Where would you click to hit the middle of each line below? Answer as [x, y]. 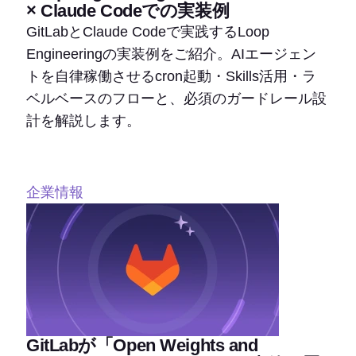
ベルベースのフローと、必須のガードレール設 [176, 98]
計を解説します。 [83, 120]
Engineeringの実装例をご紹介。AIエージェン [171, 54]
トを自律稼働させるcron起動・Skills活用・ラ [171, 76]
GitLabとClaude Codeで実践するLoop [148, 31]
